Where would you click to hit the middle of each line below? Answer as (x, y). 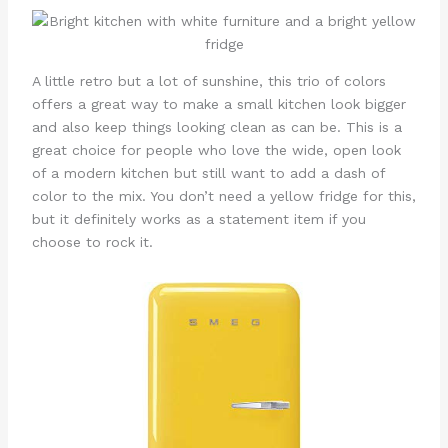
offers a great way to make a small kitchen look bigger (218, 103)
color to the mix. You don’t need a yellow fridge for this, (223, 195)
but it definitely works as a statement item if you (198, 218)
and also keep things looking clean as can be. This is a (216, 126)
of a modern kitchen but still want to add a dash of (208, 172)
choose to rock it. (94, 241)
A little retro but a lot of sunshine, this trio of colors (208, 80)
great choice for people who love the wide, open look (216, 149)
